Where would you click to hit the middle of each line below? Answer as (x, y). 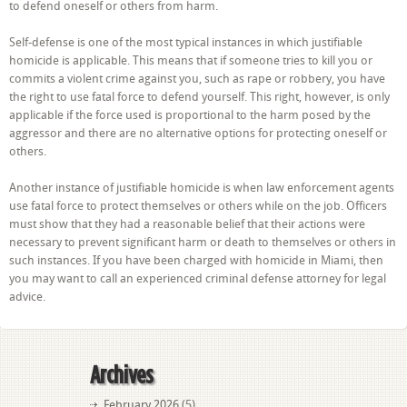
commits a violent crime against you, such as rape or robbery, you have (197, 79)
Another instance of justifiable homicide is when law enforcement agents (202, 188)
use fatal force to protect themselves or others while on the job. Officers (198, 206)
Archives (122, 374)
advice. (27, 297)
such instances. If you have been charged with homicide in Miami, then (196, 260)
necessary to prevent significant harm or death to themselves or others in (203, 242)
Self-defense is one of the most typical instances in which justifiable (186, 42)
